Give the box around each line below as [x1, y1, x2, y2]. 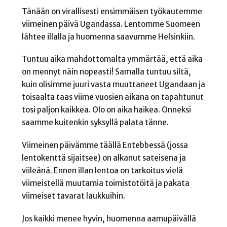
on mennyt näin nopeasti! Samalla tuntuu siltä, [21, 67, 191, 77]
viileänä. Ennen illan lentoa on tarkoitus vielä [21, 165, 183, 175]
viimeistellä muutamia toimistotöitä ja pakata [21, 178, 190, 188]
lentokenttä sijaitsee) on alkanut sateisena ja [21, 153, 186, 163]
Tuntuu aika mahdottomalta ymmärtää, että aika [21, 54, 203, 64]
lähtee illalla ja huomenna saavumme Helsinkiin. [21, 31, 195, 42]
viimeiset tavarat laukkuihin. [21, 191, 125, 201]
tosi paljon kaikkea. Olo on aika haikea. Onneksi [21, 105, 191, 115]
